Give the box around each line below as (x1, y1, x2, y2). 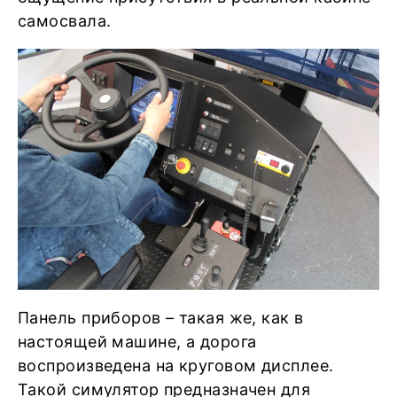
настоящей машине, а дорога (18, 332, 257, 351)
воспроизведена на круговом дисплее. (18, 356, 334, 375)
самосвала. (18, 12, 112, 30)
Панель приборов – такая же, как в (18, 308, 304, 327)
